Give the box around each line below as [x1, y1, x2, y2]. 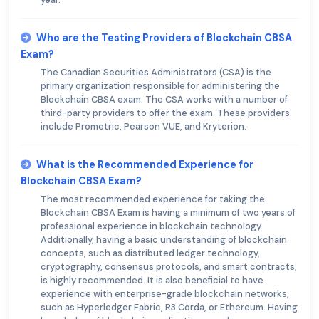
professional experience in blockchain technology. [41, 220, 263, 233]
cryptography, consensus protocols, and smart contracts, [41, 261, 297, 273]
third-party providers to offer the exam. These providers [41, 107, 290, 120]
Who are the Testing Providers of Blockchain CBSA [36, 31, 292, 45]
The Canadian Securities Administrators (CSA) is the [41, 66, 271, 79]
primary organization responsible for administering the [41, 80, 280, 93]
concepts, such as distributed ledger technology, [41, 247, 260, 260]
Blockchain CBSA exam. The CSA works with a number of [41, 93, 288, 106]
